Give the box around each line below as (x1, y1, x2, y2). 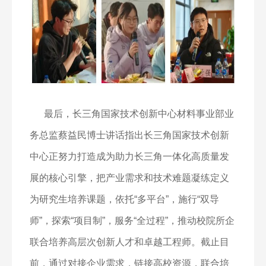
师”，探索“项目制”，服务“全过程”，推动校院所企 (30, 216, 235, 226)
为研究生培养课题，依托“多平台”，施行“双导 (30, 194, 219, 204)
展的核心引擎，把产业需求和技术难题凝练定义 (30, 173, 229, 183)
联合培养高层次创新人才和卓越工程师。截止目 (30, 237, 229, 247)
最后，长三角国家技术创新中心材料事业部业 (44, 109, 234, 119)
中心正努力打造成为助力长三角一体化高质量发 (30, 151, 229, 161)
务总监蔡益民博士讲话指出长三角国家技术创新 (30, 130, 229, 140)
